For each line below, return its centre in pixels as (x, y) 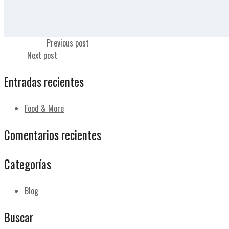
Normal (16, 55)
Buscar (19, 217)
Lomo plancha (25, 43)
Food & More (44, 108)
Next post (42, 55)
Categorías (28, 164)
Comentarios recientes (53, 135)
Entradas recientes (44, 82)
